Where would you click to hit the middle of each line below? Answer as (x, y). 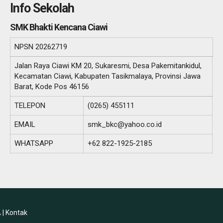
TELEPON (30, 106)
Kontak (16, 213)
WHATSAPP (34, 144)
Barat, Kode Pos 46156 (52, 87)
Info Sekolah (42, 8)
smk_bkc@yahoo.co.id (124, 125)
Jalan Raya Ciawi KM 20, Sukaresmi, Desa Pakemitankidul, (108, 66)
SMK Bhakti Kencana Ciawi (58, 27)
